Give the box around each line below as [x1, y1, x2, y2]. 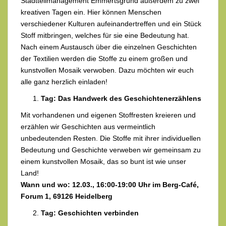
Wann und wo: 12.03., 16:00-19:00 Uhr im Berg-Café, [21, 181, 199, 189]
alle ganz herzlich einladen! [21, 78, 107, 86]
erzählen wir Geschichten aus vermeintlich [21, 123, 155, 131]
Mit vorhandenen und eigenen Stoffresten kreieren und [21, 111, 196, 120]
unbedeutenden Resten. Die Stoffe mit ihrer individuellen [21, 134, 201, 143]
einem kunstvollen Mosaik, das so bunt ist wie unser [21, 157, 186, 166]
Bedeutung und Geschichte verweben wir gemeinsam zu [21, 146, 201, 154]
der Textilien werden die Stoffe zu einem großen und [21, 54, 188, 63]
